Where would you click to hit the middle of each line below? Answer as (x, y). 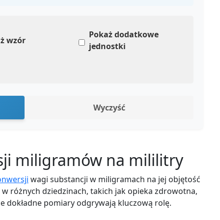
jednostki (107, 46)
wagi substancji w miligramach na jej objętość (114, 179)
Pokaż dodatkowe (124, 34)
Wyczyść (109, 108)
